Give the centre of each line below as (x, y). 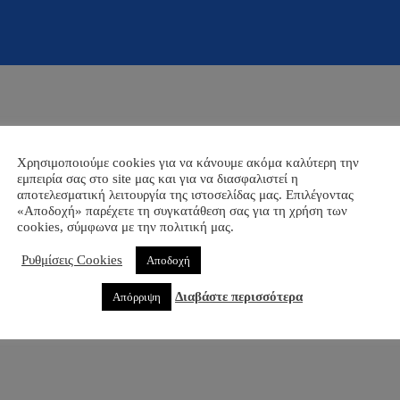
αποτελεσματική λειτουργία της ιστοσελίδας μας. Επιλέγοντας (185, 194)
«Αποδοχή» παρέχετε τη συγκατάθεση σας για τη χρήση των (182, 210)
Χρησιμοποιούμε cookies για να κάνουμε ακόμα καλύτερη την (188, 162)
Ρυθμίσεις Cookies (72, 260)
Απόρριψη (137, 296)
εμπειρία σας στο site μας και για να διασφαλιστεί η (158, 178)
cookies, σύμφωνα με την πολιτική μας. (125, 226)
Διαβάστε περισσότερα (239, 296)
